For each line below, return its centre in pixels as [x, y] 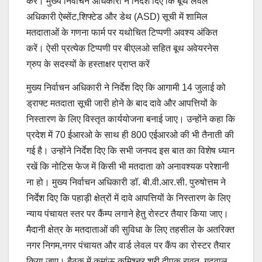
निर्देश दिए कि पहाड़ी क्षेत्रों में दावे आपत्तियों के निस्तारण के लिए [128, 198]
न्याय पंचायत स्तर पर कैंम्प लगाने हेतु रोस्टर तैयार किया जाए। [127, 214]
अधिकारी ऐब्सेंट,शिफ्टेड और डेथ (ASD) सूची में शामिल [117, 17]
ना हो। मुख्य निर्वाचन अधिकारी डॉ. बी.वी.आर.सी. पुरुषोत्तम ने [126, 182]
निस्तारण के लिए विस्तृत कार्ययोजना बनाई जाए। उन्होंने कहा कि [131, 119]
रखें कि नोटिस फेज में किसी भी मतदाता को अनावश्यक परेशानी [128, 167]
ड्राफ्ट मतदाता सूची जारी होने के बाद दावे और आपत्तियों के [122, 104]
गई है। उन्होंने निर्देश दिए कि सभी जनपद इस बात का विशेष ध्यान [130, 151]
